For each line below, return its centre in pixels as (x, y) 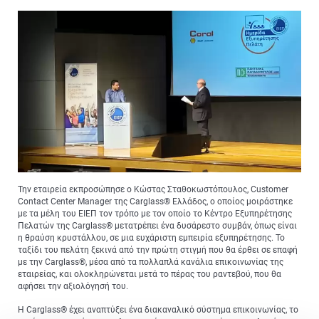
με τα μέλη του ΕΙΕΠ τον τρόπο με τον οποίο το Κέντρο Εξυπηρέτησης (155, 214)
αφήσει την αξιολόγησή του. (73, 287)
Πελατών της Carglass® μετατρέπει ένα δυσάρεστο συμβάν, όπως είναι (157, 226)
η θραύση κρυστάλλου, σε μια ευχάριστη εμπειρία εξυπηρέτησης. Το (151, 238)
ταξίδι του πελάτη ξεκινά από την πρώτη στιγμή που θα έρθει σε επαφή (158, 250)
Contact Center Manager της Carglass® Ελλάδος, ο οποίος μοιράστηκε (155, 202)
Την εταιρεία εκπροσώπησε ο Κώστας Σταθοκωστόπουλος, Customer (153, 190)
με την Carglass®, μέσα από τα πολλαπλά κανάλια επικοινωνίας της (151, 262)
